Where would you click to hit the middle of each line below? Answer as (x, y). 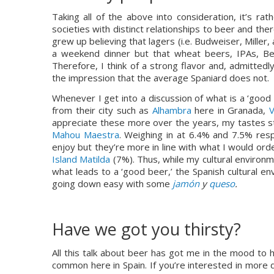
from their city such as (102, 110)
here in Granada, (230, 110)
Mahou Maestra (86, 135)
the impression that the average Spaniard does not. (161, 78)
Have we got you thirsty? (146, 229)
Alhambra (172, 110)
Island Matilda (81, 159)
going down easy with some (112, 183)
